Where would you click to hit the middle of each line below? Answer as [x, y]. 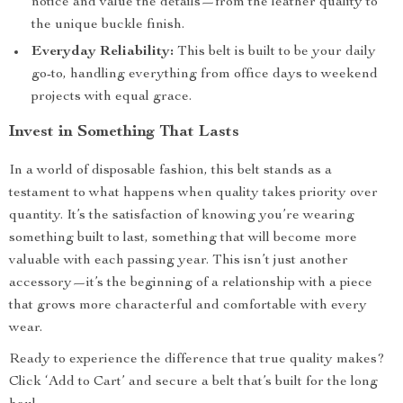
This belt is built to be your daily [275, 52]
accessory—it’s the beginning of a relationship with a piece [191, 283]
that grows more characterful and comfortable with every [188, 306]
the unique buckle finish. [108, 25]
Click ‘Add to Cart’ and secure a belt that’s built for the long [193, 382]
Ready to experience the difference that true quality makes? [197, 360]
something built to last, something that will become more [183, 238]
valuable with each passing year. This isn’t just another [179, 261]
